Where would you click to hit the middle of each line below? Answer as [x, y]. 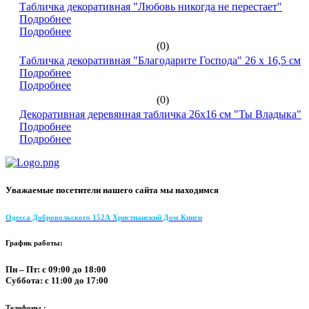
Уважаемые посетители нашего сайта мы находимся [112, 190]
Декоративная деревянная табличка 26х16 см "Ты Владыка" [160, 114]
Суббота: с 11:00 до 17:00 [57, 280]
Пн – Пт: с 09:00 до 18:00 [56, 269]
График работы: [34, 242]
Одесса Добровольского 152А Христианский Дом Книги [104, 217]
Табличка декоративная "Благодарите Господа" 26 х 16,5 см [160, 61]
